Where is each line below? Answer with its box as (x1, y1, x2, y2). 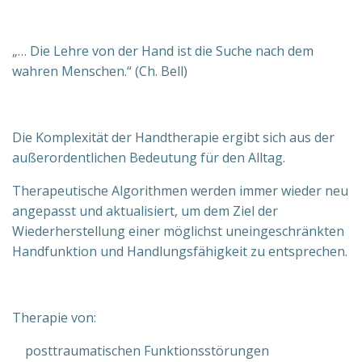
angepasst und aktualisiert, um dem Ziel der (12, 202, 278, 221)
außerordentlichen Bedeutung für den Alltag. (12, 149, 285, 167)
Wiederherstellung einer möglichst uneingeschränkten (12, 222, 344, 241)
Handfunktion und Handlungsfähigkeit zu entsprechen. (12, 242, 347, 261)
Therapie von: (12, 309, 96, 327)
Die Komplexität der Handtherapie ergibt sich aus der (12, 128, 335, 147)
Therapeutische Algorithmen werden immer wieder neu (12, 182, 348, 200)
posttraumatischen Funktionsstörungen (12, 342, 269, 360)
